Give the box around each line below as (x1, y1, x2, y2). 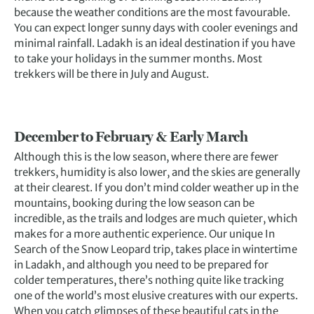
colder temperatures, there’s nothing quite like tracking (14, 273, 284, 287)
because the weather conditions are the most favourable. (14, 6, 290, 20)
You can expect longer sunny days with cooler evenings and (14, 21, 298, 35)
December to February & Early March (14, 128, 248, 146)
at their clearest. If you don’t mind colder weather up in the (14, 181, 299, 195)
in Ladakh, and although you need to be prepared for (14, 258, 268, 272)
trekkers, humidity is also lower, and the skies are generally (14, 165, 300, 179)
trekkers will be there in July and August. (14, 67, 209, 81)
